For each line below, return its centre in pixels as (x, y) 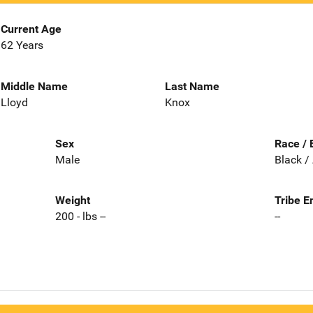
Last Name (192, 86)
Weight (72, 201)
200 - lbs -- (80, 217)
